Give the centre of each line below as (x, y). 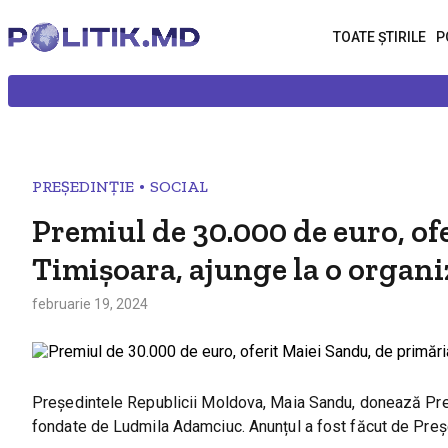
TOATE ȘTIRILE (379, 37)
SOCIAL (179, 186)
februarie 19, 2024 (90, 304)
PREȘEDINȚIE (83, 186)
